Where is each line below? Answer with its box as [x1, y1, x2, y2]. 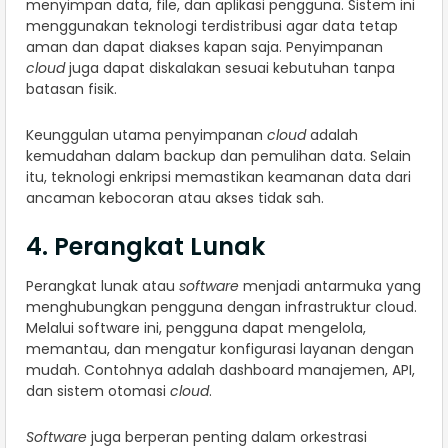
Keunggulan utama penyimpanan [26, 125, 267, 146]
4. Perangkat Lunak [26, 230, 265, 264]
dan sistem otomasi [26, 381, 170, 402]
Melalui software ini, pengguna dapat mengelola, [26, 318, 366, 339]
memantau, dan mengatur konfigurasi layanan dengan [26, 339, 414, 360]
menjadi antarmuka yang [239, 276, 421, 297]
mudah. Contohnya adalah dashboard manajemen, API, [26, 360, 415, 381]
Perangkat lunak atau [26, 276, 179, 297]
